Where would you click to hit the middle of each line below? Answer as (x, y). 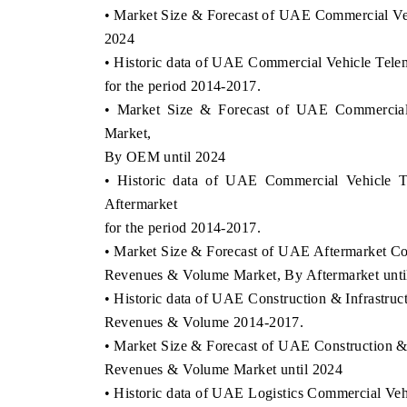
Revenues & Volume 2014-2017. (204, 322)
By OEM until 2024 (165, 156)
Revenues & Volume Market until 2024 (223, 369)
